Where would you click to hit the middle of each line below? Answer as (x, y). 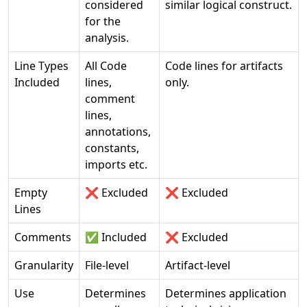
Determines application (226, 293)
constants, (112, 148)
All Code (106, 66)
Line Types (41, 66)
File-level (107, 265)
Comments (43, 237)
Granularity (44, 265)
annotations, (118, 132)
